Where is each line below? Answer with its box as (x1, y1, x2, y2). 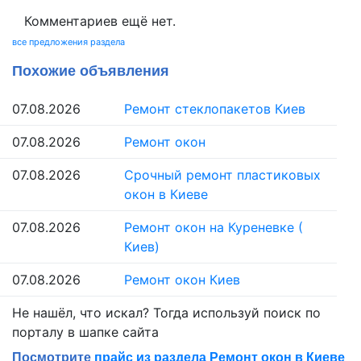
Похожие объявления (12, 63, 169, 79)
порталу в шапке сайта (12, 324, 159, 340)
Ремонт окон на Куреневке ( (124, 219, 304, 235)
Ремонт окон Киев (124, 272, 241, 288)
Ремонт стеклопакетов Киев (124, 101, 306, 117)
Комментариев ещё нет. (24, 13, 176, 29)
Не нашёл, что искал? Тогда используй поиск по (12, 305, 321, 321)
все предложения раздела (12, 36, 125, 48)
